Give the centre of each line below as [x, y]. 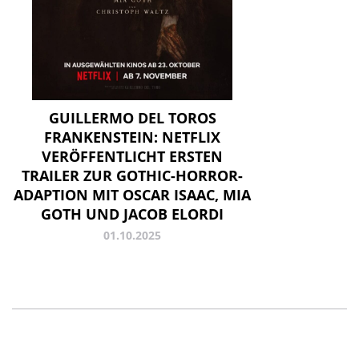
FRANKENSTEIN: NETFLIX [132, 137]
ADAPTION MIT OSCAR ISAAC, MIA [132, 195]
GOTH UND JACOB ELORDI [132, 214]
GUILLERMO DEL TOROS [132, 118]
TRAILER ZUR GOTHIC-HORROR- [132, 176]
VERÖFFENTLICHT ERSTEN [132, 157]
